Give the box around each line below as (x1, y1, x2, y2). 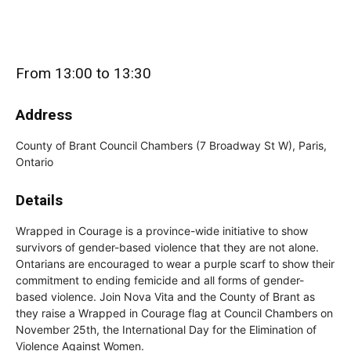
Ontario (16, 155, 53, 169)
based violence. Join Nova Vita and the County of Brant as (16, 290, 315, 304)
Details (16, 191, 63, 210)
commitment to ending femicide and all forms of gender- (16, 273, 304, 288)
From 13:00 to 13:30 (16, 64, 151, 83)
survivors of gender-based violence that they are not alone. (16, 241, 319, 255)
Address (16, 106, 72, 125)
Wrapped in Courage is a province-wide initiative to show (16, 224, 308, 238)
